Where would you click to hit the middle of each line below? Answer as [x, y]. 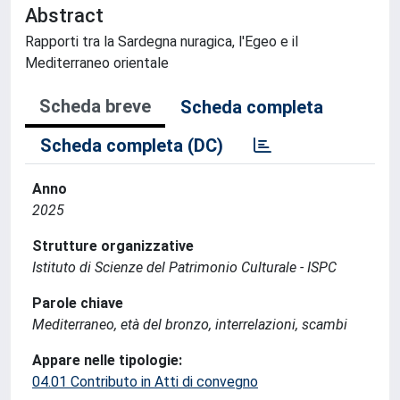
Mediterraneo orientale [97, 63]
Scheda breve [95, 106]
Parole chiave [78, 303]
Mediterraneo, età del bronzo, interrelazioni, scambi [190, 325]
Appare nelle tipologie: [107, 360]
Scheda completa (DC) [132, 146]
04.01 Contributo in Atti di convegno [145, 382]
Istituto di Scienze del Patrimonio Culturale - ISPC [184, 267]
